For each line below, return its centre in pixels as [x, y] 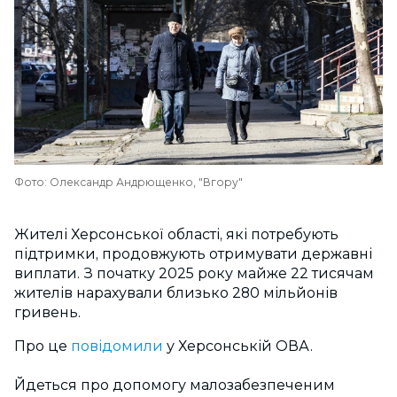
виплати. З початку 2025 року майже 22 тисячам [194, 273]
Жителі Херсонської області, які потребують [176, 234]
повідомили [117, 346]
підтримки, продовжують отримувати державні [193, 254]
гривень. [47, 312]
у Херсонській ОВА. [238, 346]
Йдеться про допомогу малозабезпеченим [175, 385]
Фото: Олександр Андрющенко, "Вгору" [128, 182]
